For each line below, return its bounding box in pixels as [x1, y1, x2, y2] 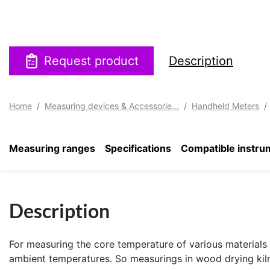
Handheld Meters [192, 101, 259, 111]
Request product [44, 54, 139, 69]
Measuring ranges [9, 142, 95, 155]
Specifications [105, 142, 171, 155]
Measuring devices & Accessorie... [45, 101, 179, 111]
